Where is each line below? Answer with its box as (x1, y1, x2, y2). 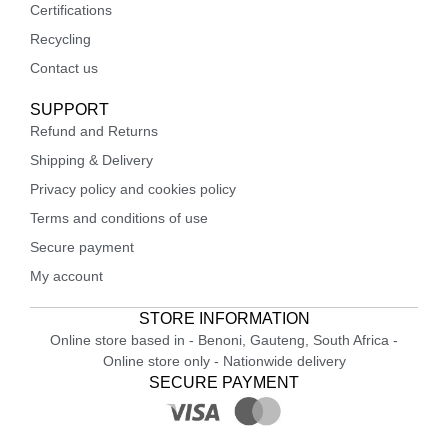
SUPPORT (30, 100, 109, 118)
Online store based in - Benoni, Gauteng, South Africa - (50, 331, 398, 348)
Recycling (30, 30, 91, 47)
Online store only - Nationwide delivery (102, 352, 346, 369)
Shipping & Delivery (30, 151, 153, 168)
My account (30, 267, 103, 284)
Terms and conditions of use (30, 209, 208, 226)
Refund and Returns (30, 122, 158, 139)
